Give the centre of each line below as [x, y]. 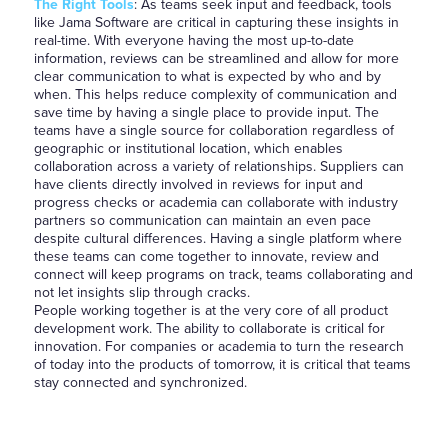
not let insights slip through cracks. [141, 292]
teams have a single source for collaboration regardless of [213, 130]
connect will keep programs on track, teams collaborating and [223, 274]
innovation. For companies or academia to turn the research [218, 346]
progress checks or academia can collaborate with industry [215, 202]
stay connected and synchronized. [140, 382]
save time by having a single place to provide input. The [206, 112]
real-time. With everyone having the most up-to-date [193, 40]
